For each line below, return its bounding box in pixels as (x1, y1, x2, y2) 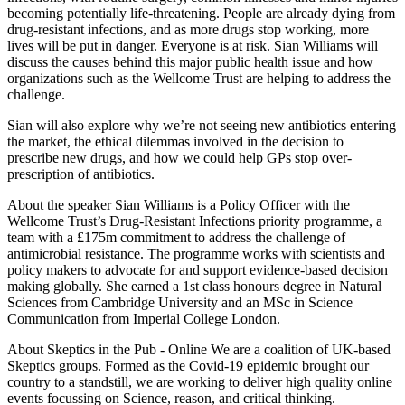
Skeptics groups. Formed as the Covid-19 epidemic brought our (7, 357, 369, 373)
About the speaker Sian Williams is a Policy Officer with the (7, 196, 350, 212)
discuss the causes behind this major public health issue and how (7, 53, 373, 70)
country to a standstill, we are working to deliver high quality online (7, 373, 392, 390)
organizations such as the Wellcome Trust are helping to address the (7, 70, 391, 86)
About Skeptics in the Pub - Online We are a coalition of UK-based (7, 341, 391, 357)
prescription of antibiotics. (7, 165, 155, 182)
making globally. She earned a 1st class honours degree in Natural (7, 278, 381, 294)
